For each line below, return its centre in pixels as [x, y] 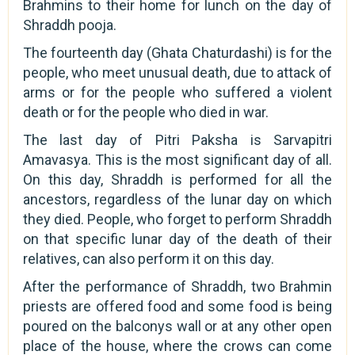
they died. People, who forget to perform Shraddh [177, 219]
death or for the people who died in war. [146, 112]
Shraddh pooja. [70, 25]
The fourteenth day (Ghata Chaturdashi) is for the [177, 52]
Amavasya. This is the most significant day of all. [177, 159]
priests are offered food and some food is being [177, 306]
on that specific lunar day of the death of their [177, 239]
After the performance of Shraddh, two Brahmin [177, 286]
